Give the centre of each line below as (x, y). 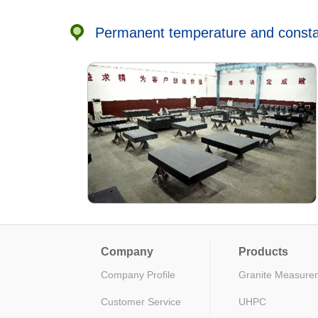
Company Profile (138, 275)
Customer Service (141, 302)
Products (263, 252)
